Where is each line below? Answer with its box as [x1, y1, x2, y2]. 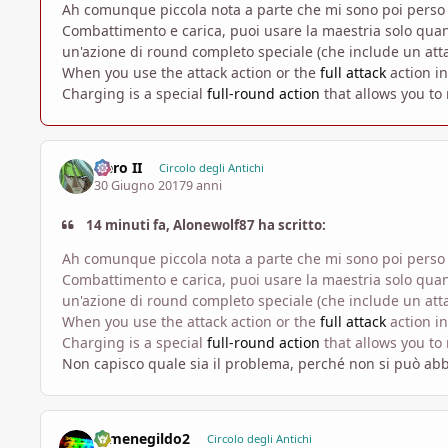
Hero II [94, 157, 143, 177]
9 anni [186, 177, 223, 195]
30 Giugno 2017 [94, 177, 187, 195]
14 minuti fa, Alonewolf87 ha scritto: [83, 216, 327, 235]
